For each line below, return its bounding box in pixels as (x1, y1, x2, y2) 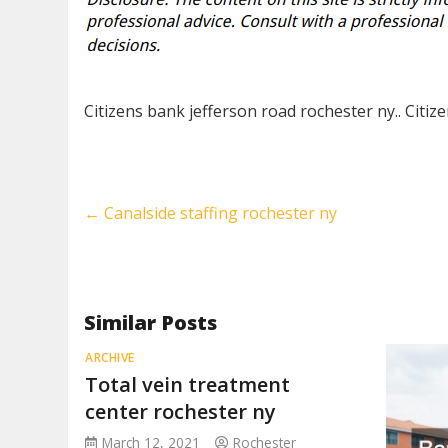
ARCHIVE (85, 349, 135, 366)
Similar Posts (84, 309, 218, 336)
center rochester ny (85, 398, 277, 425)
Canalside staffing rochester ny (100, 202, 338, 224)
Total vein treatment (85, 371, 291, 398)
